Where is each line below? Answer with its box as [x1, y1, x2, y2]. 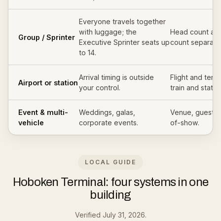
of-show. [170, 118, 199, 127]
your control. [79, 83, 121, 92]
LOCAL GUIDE [85, 158, 136, 166]
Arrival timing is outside [79, 73, 154, 81]
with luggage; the [79, 28, 137, 36]
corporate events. [79, 118, 139, 127]
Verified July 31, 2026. [74, 211, 147, 219]
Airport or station [18, 78, 78, 87]
